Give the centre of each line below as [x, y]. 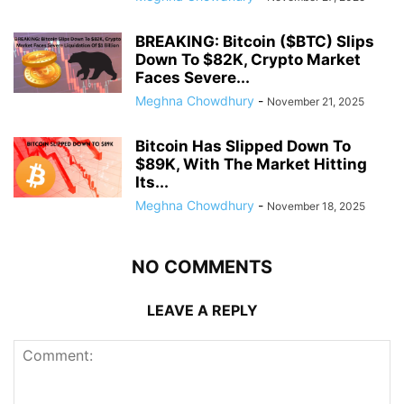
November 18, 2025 [316, 206]
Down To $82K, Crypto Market [248, 59]
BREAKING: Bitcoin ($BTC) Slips [255, 41]
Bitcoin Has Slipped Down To [243, 146]
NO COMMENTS [202, 266]
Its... [152, 182]
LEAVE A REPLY [202, 310]
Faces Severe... [193, 77]
